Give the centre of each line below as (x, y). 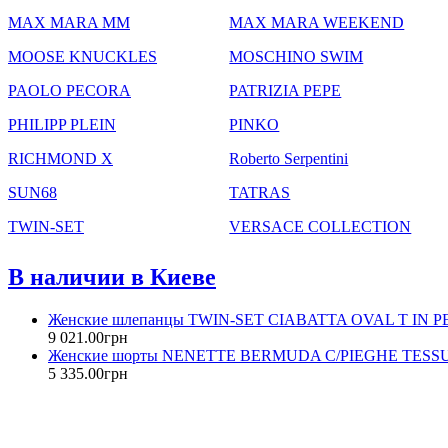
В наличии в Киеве (112, 276)
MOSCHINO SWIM (296, 56)
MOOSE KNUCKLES (82, 56)
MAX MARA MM (69, 22)
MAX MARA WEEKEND (317, 22)
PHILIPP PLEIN (62, 124)
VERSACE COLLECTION (320, 226)
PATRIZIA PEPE (285, 90)
